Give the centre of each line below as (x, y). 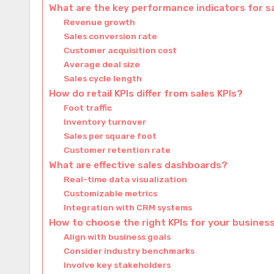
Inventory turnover (105, 121)
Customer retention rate (117, 150)
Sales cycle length (103, 78)
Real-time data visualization (126, 179)
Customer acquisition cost (120, 50)
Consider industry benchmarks (129, 250)
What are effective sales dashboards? (138, 165)
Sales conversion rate (111, 36)
